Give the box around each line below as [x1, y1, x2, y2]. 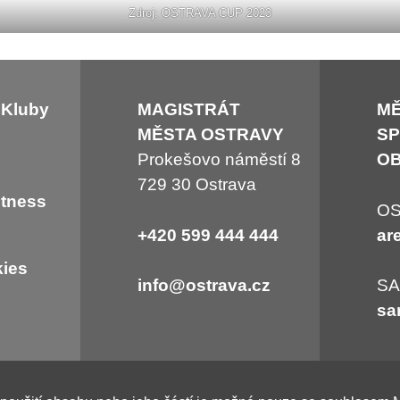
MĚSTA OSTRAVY [137, 125, 284, 145]
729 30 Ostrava [137, 175, 256, 195]
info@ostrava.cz [137, 276, 271, 296]
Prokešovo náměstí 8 [137, 150, 301, 170]
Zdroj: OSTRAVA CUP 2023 [129, 6, 271, 21]
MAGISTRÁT [137, 100, 240, 120]
